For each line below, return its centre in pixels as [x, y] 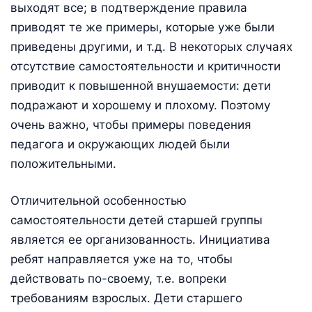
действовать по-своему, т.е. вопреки [118, 279]
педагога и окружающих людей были [120, 144]
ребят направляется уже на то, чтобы [122, 259]
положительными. [63, 163]
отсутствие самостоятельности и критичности [146, 66]
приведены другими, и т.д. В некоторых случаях [151, 46]
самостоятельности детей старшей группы [136, 220]
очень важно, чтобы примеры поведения [131, 124]
